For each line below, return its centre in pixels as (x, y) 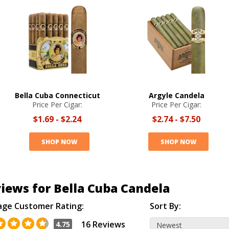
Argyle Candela (176, 95)
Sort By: (165, 206)
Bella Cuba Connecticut (57, 95)
